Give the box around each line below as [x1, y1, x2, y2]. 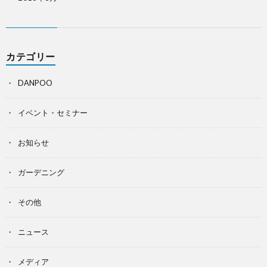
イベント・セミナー [18, 108, 88, 118]
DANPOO [18, 78, 52, 88]
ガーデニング [18, 167, 64, 178]
